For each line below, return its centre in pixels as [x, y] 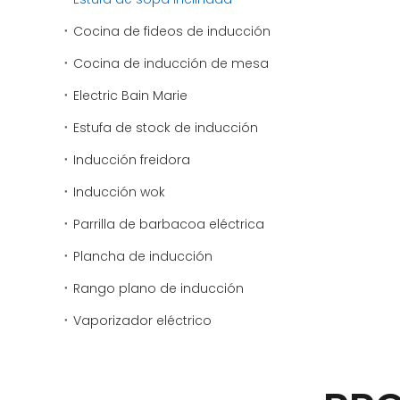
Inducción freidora [132, 160]
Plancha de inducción [143, 256]
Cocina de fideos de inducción [172, 31]
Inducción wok [119, 192]
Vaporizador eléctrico [142, 321]
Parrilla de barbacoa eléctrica [169, 224]
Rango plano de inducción [158, 288]
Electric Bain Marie [130, 96]
